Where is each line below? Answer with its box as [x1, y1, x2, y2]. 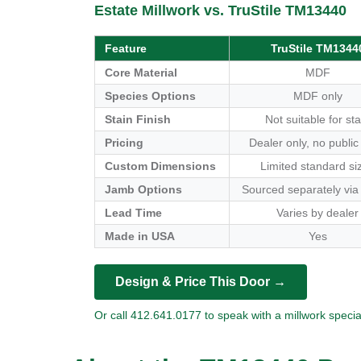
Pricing [105, 136, 143, 149]
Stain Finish [105, 113, 171, 126]
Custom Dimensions [105, 160, 216, 172]
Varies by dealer [276, 206, 359, 219]
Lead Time [105, 206, 162, 219]
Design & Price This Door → [115, 275, 286, 288]
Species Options [105, 89, 196, 102]
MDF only [293, 89, 342, 102]
